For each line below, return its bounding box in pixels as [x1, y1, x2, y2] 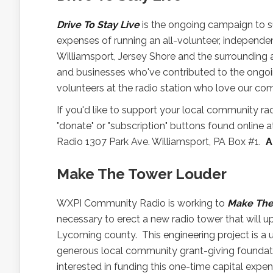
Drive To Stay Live [57, 19, 140, 30]
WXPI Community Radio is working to [57, 197, 227, 209]
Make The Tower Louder [57, 165, 227, 183]
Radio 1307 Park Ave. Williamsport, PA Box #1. [57, 136, 266, 147]
